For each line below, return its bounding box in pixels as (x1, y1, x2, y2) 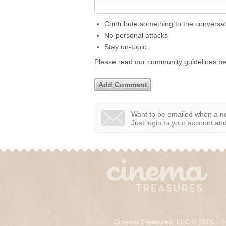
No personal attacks (104, 31, 168, 39)
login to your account (146, 119, 213, 127)
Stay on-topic (104, 43, 146, 51)
